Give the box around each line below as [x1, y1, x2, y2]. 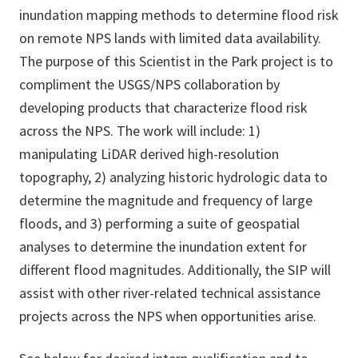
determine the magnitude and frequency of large [19, 191, 312, 210]
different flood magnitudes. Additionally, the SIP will [19, 261, 331, 280]
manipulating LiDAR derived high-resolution [19, 145, 279, 164]
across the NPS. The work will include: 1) [19, 121, 261, 141]
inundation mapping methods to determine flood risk [19, 6, 339, 25]
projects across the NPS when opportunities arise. [19, 307, 316, 326]
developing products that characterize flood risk [19, 98, 308, 117]
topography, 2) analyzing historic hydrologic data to [19, 168, 328, 187]
